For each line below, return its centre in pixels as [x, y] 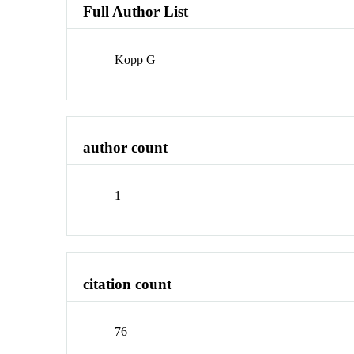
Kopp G [136, 59]
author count [126, 148]
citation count [128, 284]
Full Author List [136, 11]
